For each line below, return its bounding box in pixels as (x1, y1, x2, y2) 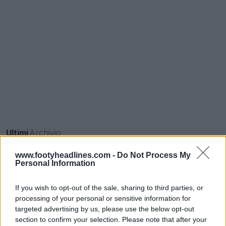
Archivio (29, 127, 61, 138)
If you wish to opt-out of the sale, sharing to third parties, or (15, 183, 203, 192)
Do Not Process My (117, 150, 191, 159)
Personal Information (15, 158, 95, 167)
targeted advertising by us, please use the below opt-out (15, 204, 194, 213)
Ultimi (6, 127, 28, 138)
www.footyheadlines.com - (15, 150, 117, 159)
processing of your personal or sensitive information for (15, 194, 191, 202)
